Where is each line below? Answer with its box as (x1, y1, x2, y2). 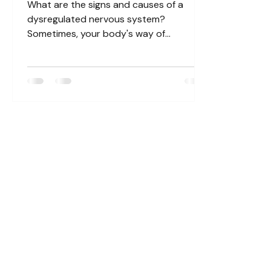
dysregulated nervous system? (27, 13, 165, 25)
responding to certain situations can (27, 42, 189, 54)
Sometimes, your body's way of (27, 27, 165, 40)
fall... (27, 56, 45, 69)
